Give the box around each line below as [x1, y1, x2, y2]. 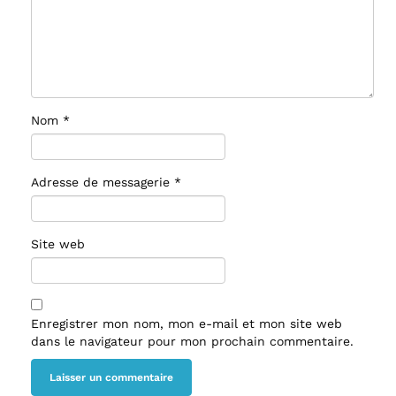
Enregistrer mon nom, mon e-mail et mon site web [31, 316, 342, 331]
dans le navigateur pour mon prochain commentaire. [31, 334, 354, 349]
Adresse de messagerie [31, 175, 174, 190]
